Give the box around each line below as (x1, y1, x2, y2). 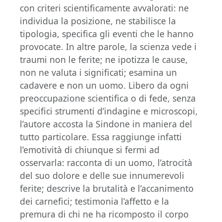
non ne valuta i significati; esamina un (20, 66, 177, 78)
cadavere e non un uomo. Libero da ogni (20, 79, 189, 91)
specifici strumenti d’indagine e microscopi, (20, 105, 198, 117)
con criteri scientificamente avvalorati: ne (20, 2, 189, 14)
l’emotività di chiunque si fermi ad (20, 144, 160, 156)
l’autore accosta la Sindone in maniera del (20, 118, 192, 130)
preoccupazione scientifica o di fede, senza (20, 92, 196, 104)
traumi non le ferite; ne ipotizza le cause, (20, 54, 188, 65)
